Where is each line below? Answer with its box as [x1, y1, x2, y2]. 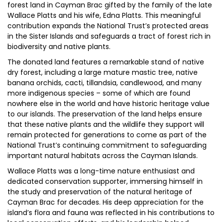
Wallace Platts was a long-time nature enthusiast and [7, 166, 195, 176]
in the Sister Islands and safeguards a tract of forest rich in [7, 31, 211, 41]
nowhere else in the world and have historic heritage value [7, 99, 210, 109]
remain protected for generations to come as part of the [7, 130, 207, 140]
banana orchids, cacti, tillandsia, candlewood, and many [7, 78, 202, 88]
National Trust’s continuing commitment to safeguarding [7, 140, 207, 150]
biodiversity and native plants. [7, 42, 111, 52]
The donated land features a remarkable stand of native [7, 57, 204, 67]
